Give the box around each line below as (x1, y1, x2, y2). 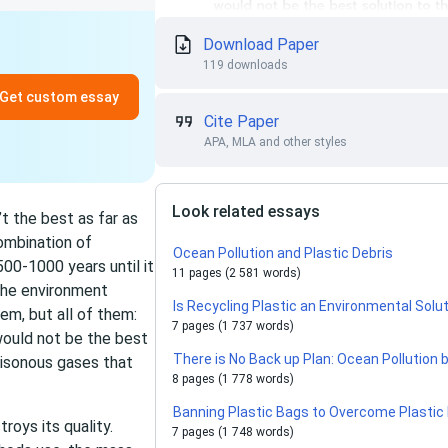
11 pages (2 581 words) (172, 266, 302, 280)
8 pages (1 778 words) (172, 372, 295, 386)
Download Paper (203, 35, 320, 54)
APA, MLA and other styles (204, 135, 348, 149)
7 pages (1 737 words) (172, 319, 295, 333)
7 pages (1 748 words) (172, 425, 295, 439)
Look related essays (172, 202, 321, 221)
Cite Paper (204, 112, 280, 131)
